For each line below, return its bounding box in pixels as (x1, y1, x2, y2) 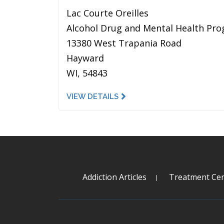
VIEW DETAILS (66, 92, 118, 101)
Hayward (66, 52, 104, 64)
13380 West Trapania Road (66, 37, 181, 49)
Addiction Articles (82, 171, 146, 182)
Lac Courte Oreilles (66, 7, 148, 19)
